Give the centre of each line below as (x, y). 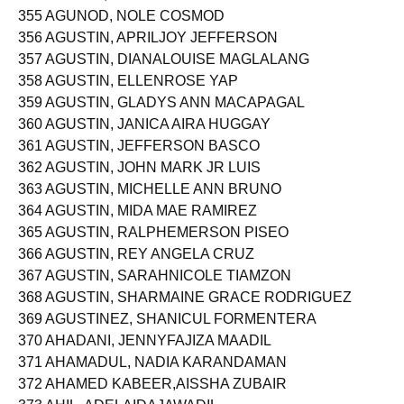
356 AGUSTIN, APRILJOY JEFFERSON (148, 53)
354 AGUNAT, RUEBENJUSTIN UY (133, 9)
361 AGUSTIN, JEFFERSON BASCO (139, 161)
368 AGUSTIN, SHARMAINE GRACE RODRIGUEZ (185, 312)
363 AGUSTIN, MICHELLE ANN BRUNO (150, 204)
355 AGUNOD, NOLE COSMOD (121, 31)
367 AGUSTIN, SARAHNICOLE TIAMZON (155, 291)
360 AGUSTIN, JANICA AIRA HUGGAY (144, 139)
